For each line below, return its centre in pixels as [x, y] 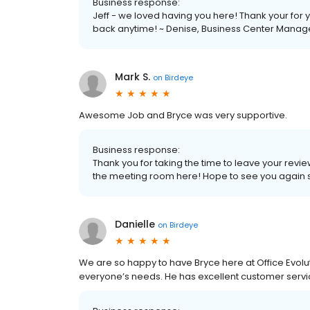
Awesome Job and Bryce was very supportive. [183, 115]
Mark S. [133, 77]
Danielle [135, 224]
